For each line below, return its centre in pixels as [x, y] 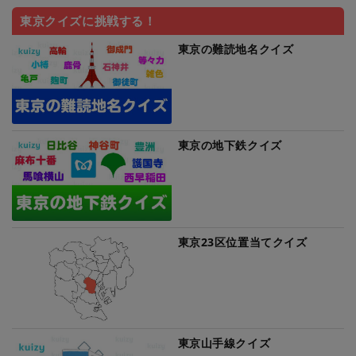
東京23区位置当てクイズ [242, 242]
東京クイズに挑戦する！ [88, 21]
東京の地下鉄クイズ [230, 145]
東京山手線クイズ [224, 342]
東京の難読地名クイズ [236, 49]
